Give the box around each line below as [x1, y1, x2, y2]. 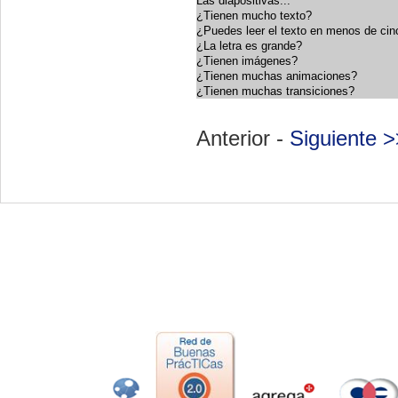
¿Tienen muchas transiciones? [196, 84, 354, 98]
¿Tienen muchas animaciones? [196, 68, 357, 83]
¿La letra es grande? [196, 38, 302, 52]
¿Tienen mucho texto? [196, 8, 312, 22]
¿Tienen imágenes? [196, 53, 298, 68]
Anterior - [196, 125, 290, 150]
